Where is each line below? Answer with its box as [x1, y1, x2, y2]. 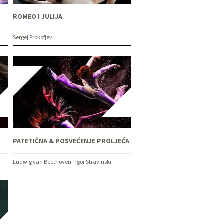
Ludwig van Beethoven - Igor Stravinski [13, 157, 112, 165]
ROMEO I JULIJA [13, 11, 63, 21]
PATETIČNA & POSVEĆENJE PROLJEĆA [13, 136, 130, 145]
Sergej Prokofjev [13, 33, 53, 41]
